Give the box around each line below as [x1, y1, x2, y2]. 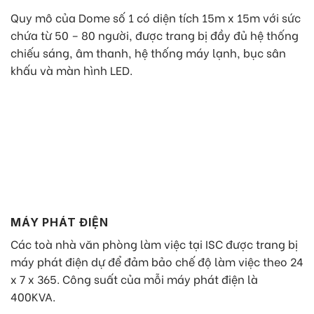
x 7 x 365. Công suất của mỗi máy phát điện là [11, 270, 258, 287]
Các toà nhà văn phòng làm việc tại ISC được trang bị [11, 235, 298, 252]
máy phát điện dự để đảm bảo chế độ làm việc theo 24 [11, 252, 303, 269]
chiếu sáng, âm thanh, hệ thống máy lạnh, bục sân [11, 43, 286, 60]
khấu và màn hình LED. [11, 61, 132, 78]
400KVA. [11, 287, 55, 304]
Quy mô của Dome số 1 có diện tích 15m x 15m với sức [11, 8, 301, 25]
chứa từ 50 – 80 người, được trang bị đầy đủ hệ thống [11, 26, 299, 43]
